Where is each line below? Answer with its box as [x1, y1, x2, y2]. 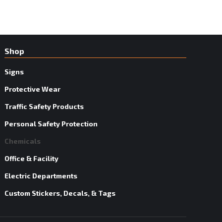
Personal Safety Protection [4, 119, 98, 128]
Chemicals [4, 137, 41, 146]
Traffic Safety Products [4, 102, 84, 111]
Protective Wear [4, 85, 61, 94]
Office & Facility [4, 154, 59, 163]
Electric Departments [4, 171, 78, 180]
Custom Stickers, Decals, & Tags [4, 189, 116, 198]
